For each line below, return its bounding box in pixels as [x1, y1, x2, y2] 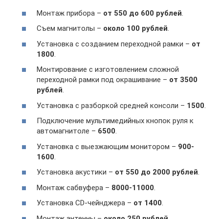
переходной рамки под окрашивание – [37, 75, 169, 85]
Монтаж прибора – [37, 8, 103, 18]
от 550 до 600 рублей [103, 8, 182, 18]
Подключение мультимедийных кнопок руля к [37, 116, 194, 126]
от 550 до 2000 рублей [115, 168, 198, 177]
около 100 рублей [103, 24, 168, 33]
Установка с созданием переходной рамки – [37, 39, 192, 48]
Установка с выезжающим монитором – [37, 142, 178, 151]
